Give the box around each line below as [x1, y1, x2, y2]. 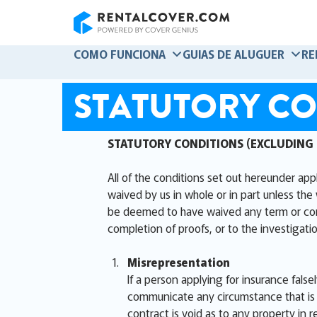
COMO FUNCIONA [74, 45, 166, 62]
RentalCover [73, 33, 133, 50]
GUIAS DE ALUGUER [183, 45, 284, 62]
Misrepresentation [127, 253, 230, 270]
